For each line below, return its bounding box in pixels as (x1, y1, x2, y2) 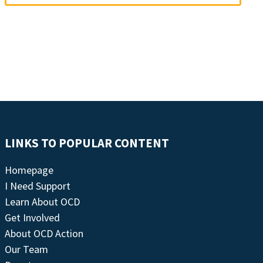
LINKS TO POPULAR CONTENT (4, 136, 169, 151)
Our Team (4, 242, 48, 257)
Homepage (4, 163, 53, 177)
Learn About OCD (4, 195, 80, 209)
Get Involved (4, 211, 60, 225)
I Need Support (4, 179, 70, 193)
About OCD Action (4, 227, 83, 241)
